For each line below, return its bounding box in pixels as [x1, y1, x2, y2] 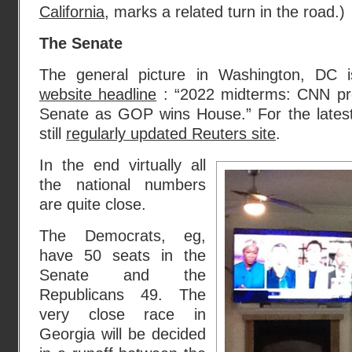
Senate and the [39, 266, 206, 284]
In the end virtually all [39, 156, 206, 174]
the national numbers [39, 176, 206, 193]
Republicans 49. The [39, 286, 206, 303]
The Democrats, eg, [39, 227, 206, 244]
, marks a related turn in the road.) [104, 3, 345, 20]
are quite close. [39, 196, 146, 213]
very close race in [39, 306, 206, 323]
